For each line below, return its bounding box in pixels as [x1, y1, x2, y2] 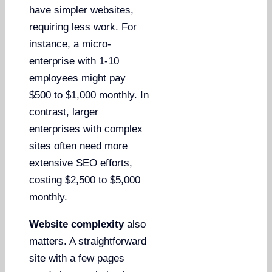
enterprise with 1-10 [29, 55, 120, 67]
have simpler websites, [29, 4, 134, 16]
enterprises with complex [29, 123, 143, 135]
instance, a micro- [29, 38, 112, 50]
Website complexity [29, 218, 124, 230]
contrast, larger [29, 106, 99, 118]
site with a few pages [29, 252, 125, 264]
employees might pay [29, 72, 126, 84]
